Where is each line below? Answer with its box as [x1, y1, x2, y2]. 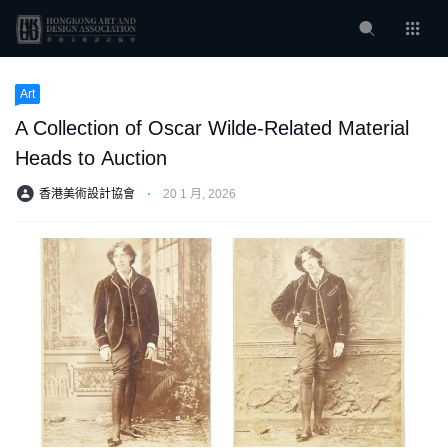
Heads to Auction [15, 147, 167, 170]
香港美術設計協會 [39, 187, 135, 202]
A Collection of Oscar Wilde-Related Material [15, 117, 409, 140]
